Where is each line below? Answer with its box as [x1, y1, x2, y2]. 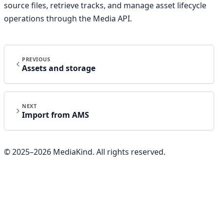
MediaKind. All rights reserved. [51, 146, 165, 157]
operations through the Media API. [4, 13, 132, 24]
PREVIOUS [22, 55, 51, 63]
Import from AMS [22, 109, 89, 120]
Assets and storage [22, 62, 95, 73]
